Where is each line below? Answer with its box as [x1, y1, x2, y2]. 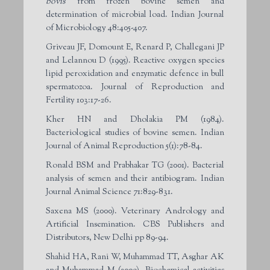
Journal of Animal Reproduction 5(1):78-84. [46, 140, 202, 152]
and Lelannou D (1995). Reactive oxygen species [46, 54, 224, 67]
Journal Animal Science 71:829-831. [46, 186, 175, 198]
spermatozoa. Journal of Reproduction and [46, 81, 224, 93]
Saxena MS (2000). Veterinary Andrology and [46, 205, 224, 218]
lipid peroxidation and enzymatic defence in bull [46, 67, 224, 80]
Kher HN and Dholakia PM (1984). [46, 113, 224, 126]
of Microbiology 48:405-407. [46, 22, 148, 34]
